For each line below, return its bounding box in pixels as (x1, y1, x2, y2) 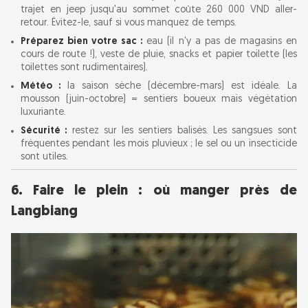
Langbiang (11, 205, 78, 219)
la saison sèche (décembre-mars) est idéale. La (60, 81, 297, 92)
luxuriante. (21, 107, 66, 118)
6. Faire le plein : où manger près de (11, 184, 297, 199)
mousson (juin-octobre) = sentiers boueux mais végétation (21, 94, 297, 105)
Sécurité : (21, 126, 67, 137)
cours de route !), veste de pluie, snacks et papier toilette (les (21, 49, 297, 60)
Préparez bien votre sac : (21, 36, 143, 47)
